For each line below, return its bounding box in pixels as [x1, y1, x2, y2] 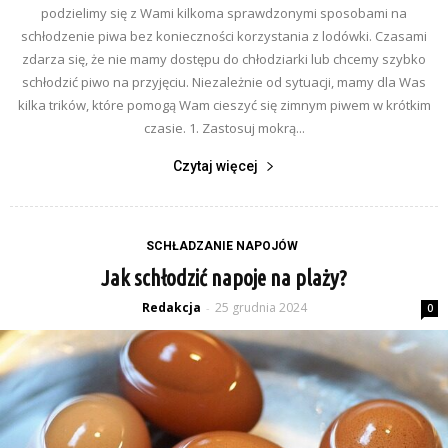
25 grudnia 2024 [214, 299, 307, 316]
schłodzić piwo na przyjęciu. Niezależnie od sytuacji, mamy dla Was [22, 73, 426, 91]
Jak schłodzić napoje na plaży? [101, 265, 347, 290]
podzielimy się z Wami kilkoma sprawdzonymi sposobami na [41, 4, 407, 22]
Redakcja [141, 299, 201, 316]
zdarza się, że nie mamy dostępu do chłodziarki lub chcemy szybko [22, 50, 426, 68]
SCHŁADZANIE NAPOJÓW [145, 239, 298, 253]
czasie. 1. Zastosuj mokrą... [143, 119, 305, 137]
